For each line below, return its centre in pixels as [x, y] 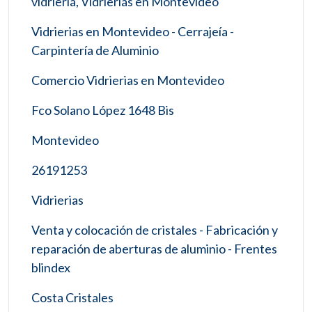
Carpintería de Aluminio [95, 50]
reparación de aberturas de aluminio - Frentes [154, 248]
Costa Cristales [72, 297]
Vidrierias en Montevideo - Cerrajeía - [133, 31]
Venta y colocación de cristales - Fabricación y [155, 229]
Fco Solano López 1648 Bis [103, 110]
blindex [51, 267]
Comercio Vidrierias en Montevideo [128, 80]
